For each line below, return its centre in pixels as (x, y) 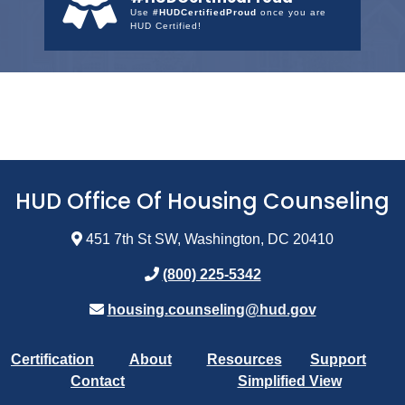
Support (338, 360)
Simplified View (289, 381)
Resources (244, 360)
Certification (52, 360)
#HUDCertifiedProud (205, 13)
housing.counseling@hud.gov (212, 310)
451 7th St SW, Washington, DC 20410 (208, 240)
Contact (98, 381)
